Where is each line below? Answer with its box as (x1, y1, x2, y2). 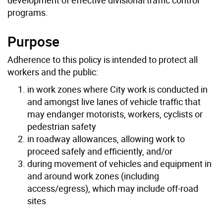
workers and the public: (7, 65, 98, 78)
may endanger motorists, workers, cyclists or (27, 108, 203, 120)
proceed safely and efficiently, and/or (27, 145, 172, 157)
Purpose (7, 31, 59, 51)
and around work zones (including (27, 169, 159, 182)
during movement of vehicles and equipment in (27, 157, 212, 169)
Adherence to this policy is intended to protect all (7, 53, 198, 65)
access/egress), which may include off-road (27, 182, 198, 194)
